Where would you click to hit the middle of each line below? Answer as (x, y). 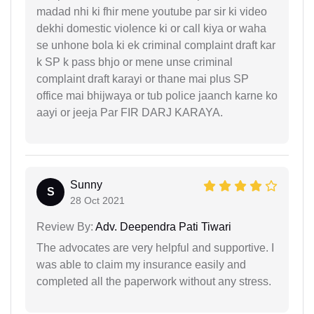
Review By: (65, 226)
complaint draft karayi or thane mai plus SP (143, 78)
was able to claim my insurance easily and (141, 264)
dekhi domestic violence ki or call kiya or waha (151, 28)
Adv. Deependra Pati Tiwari (162, 226)
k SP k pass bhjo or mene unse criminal (135, 62)
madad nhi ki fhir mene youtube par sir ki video (152, 11)
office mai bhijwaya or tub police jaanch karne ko (157, 95)
